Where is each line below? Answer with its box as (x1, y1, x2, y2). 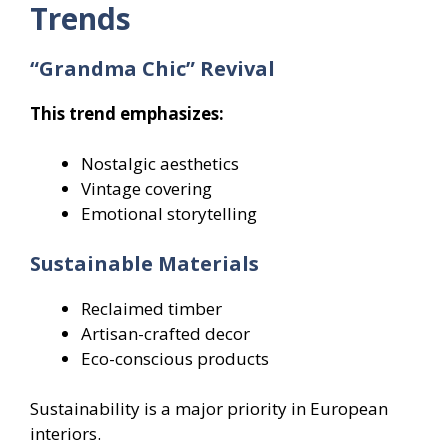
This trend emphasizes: (30, 101, 224, 125)
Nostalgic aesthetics (81, 152, 239, 176)
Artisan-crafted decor (81, 321, 250, 345)
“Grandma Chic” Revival (30, 54, 275, 82)
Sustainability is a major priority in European (30, 397, 388, 421)
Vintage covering (81, 177, 212, 201)
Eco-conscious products (81, 346, 269, 370)
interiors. (30, 422, 101, 446)
